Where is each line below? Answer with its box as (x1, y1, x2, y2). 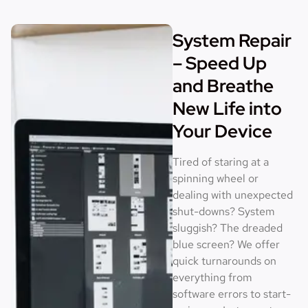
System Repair (173, 28, 292, 52)
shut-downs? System (173, 203, 276, 219)
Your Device (173, 119, 273, 143)
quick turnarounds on (173, 253, 277, 268)
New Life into (173, 96, 283, 120)
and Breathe (173, 74, 274, 98)
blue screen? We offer (173, 236, 280, 252)
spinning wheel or (173, 170, 259, 186)
